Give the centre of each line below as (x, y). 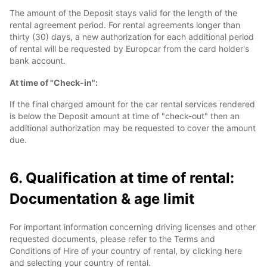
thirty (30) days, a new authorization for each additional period (132, 37)
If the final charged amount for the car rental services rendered (132, 104)
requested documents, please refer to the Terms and (112, 239)
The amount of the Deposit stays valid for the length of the (123, 13)
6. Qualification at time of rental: (122, 178)
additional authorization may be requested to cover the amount (133, 128)
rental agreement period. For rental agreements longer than (125, 25)
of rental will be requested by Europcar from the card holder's (129, 49)
